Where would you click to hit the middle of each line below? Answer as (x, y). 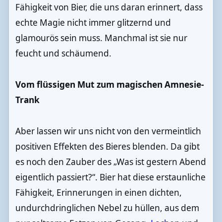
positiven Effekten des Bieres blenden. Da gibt (107, 147)
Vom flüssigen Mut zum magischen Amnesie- (110, 85)
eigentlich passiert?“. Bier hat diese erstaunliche (110, 177)
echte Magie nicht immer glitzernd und (93, 23)
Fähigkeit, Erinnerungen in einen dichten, (98, 193)
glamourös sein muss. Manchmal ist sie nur (101, 38)
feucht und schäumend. (63, 54)
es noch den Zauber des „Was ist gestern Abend (111, 162)
